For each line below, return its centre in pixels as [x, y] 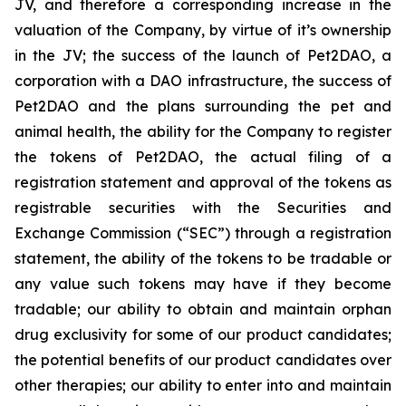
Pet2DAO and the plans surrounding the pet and [203, 106]
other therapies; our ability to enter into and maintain [203, 385]
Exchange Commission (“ [102, 232]
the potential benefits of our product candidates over [203, 359]
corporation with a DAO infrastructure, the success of [203, 80]
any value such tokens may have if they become [203, 283]
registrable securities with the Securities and [203, 207]
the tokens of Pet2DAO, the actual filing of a [203, 156]
